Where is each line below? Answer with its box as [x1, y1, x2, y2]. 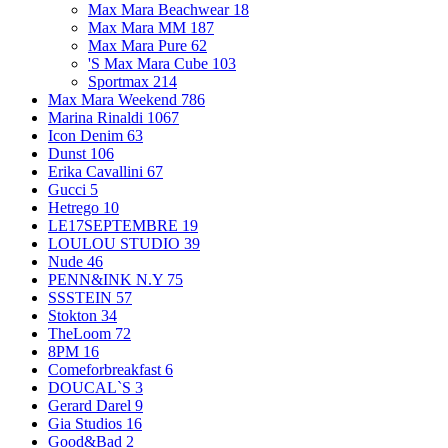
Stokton [48, 307, 101, 324]
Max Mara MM [88, 19, 190, 36]
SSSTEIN [48, 289, 116, 306]
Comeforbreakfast [48, 361, 165, 378]
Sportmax [88, 73, 153, 90]
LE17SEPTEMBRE [48, 217, 182, 234]
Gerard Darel [48, 397, 135, 414]
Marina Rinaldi [48, 109, 147, 126]
